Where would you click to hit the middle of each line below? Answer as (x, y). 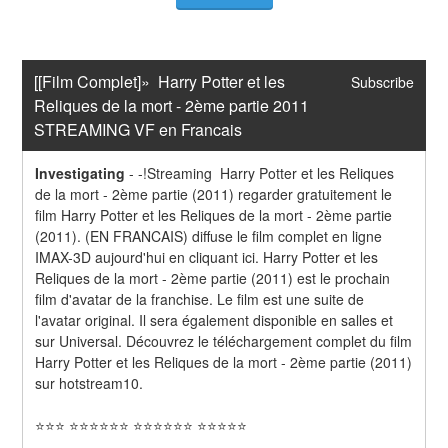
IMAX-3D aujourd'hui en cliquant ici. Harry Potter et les (207, 256)
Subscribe (382, 82)
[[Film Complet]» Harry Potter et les (160, 82)
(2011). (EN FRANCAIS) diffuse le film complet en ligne (209, 235)
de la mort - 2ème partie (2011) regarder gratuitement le (214, 193)
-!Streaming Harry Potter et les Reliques (266, 172)
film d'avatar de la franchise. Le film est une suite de (200, 298)
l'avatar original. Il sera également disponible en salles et (214, 319)
